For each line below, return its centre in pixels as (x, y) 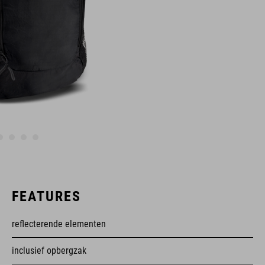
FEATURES (46, 196)
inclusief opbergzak (49, 251)
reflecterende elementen (59, 224)
